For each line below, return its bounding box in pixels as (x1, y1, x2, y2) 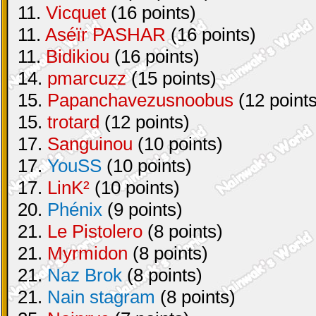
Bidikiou (46, 46, 109, 67)
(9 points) (102, 199, 183, 220)
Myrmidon (47, 243, 128, 264)
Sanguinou (47, 133, 133, 154)
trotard (47, 111, 99, 133)
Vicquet (46, 2, 106, 23)
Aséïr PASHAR (45, 24, 166, 45)
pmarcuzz (47, 68, 126, 89)
